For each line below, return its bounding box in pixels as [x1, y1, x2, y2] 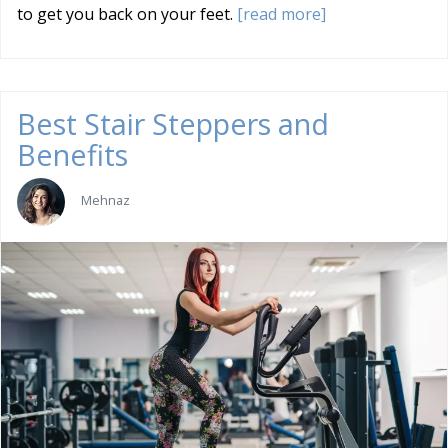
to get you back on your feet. [17, 2, 237, 25]
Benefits [17, 134, 128, 174]
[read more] [237, 2, 326, 25]
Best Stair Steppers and [17, 103, 329, 143]
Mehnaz [81, 191, 130, 209]
